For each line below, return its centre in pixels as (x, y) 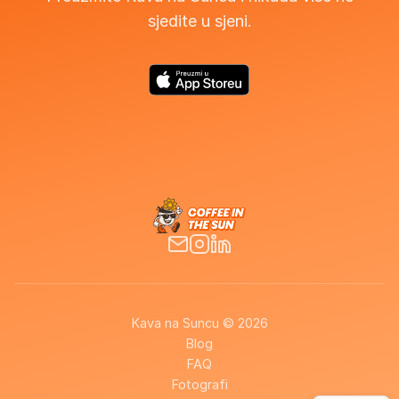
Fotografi (199, 384)
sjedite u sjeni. (199, 21)
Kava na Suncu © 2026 (199, 323)
